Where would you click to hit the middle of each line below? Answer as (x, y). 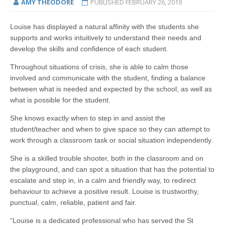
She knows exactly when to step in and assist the (88, 118)
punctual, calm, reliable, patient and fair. (73, 203)
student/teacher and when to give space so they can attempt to (110, 129)
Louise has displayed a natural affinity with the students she (104, 27)
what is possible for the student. (60, 100)
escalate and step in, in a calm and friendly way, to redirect (103, 181)
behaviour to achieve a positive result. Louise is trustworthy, (104, 192)
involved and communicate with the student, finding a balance (108, 78)
